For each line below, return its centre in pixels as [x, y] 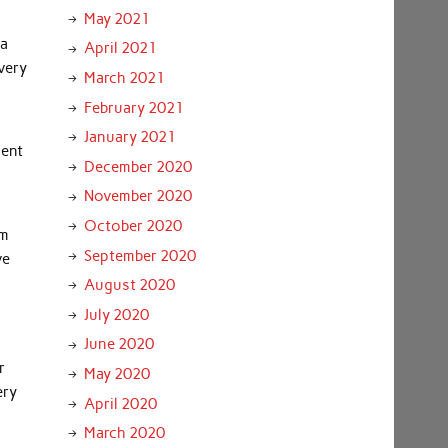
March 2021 [124, 77]
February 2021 [133, 107]
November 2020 [137, 196]
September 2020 [139, 255]
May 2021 [116, 18]
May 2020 [116, 373]
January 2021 [129, 137]
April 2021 [120, 48]
